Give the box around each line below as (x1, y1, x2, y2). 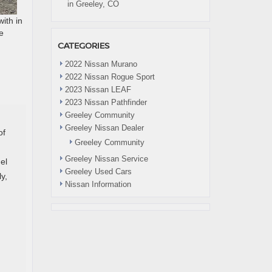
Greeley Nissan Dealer (64, 123, 144, 132)
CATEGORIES (57, 39, 109, 51)
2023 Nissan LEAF (64, 85, 131, 94)
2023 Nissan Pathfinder (64, 98, 147, 107)
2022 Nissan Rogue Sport (64, 72, 155, 81)
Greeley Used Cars (64, 167, 132, 176)
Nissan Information (64, 180, 131, 189)
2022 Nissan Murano (64, 59, 137, 69)
